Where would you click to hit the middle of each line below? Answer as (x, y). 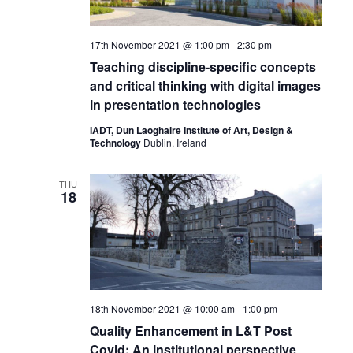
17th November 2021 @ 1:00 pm (159, 44)
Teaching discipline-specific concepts (203, 66)
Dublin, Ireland (175, 142)
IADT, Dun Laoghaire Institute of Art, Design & (191, 130)
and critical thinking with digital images (205, 85)
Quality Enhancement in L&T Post (190, 331)
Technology (116, 142)
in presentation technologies (175, 104)
